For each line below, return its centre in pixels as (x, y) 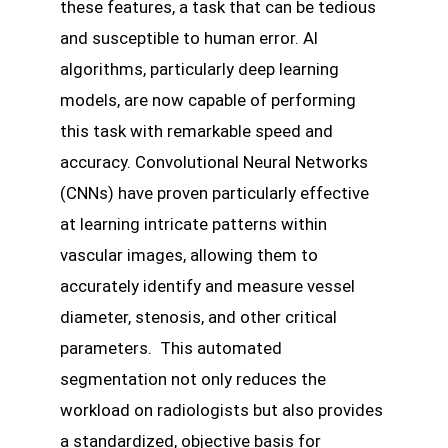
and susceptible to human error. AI (189, 37)
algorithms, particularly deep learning (199, 68)
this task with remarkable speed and (196, 130)
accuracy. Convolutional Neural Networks (214, 161)
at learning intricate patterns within (193, 223)
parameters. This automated (171, 347)
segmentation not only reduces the (193, 378)
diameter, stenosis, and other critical (198, 316)
